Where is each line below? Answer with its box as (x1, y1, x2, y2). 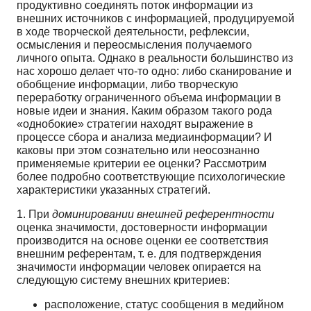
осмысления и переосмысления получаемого (17, 38, 252, 51)
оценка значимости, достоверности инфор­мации (17, 221, 267, 233)
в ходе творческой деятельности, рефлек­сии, (17, 25, 249, 37)
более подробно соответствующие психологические (17, 170, 285, 183)
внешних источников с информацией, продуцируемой (17, 12, 294, 24)
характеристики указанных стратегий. (17, 183, 210, 196)
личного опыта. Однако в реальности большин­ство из (17, 51, 293, 64)
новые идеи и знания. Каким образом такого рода (17, 104, 272, 117)
